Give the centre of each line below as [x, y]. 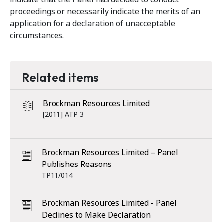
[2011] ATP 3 [63, 114]
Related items [60, 77]
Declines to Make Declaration [96, 215]
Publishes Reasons [77, 164]
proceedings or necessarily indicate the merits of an [105, 12]
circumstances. [37, 35]
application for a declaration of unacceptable [93, 24]
